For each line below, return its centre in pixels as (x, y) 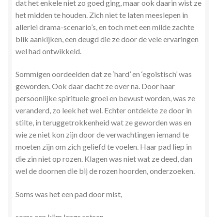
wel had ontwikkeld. (48, 51)
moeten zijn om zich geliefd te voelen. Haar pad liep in (104, 147)
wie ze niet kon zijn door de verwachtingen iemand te (102, 135)
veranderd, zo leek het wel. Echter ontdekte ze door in (104, 110)
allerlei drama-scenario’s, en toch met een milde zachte (105, 27)
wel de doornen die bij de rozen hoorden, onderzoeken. (105, 171)
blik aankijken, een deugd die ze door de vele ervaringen (107, 39)
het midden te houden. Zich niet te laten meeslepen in (102, 15)
